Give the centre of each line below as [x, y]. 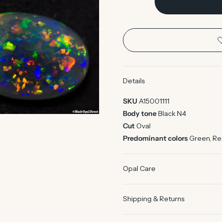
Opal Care [139, 169]
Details [134, 81]
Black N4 [172, 114]
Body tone [140, 114]
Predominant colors [156, 139]
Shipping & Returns [154, 199]
